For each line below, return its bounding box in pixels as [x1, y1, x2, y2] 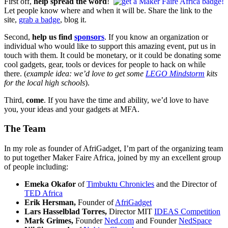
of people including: [4, 162, 68, 172]
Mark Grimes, [24, 216, 75, 225]
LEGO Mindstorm [146, 69, 205, 78]
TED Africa [24, 189, 63, 198]
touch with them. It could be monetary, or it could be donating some [4, 50, 221, 60]
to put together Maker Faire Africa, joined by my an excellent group [4, 153, 221, 162]
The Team [4, 123, 46, 134]
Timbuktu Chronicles [87, 180, 154, 189]
